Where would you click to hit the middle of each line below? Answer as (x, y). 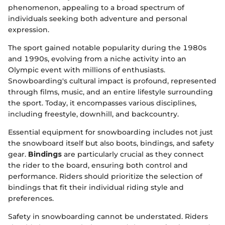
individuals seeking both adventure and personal (98, 18)
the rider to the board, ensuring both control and (98, 165)
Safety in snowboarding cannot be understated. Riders (108, 216)
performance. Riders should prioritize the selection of (105, 176)
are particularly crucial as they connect (133, 154)
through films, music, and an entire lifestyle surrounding (110, 92)
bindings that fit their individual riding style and (96, 187)
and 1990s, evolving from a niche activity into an (97, 59)
